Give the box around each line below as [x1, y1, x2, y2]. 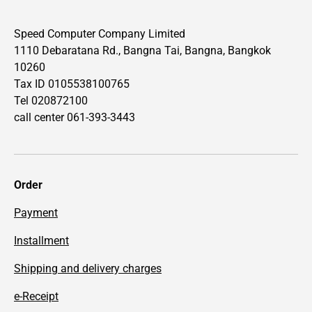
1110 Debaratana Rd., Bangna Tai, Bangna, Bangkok [14, 43, 271, 57]
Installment [14, 233, 69, 247]
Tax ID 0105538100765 [14, 77, 130, 91]
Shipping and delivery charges [14, 261, 162, 275]
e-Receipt [14, 289, 58, 303]
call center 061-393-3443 [14, 110, 135, 124]
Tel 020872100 [14, 93, 88, 107]
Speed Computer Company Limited [14, 26, 185, 40]
